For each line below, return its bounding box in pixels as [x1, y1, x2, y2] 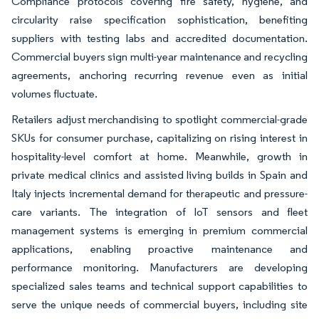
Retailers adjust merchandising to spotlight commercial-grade [11, 112, 308, 126]
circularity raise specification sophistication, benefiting [11, 12, 308, 26]
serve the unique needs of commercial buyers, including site [11, 297, 308, 311]
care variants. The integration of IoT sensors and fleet [11, 204, 308, 219]
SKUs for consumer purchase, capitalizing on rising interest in [11, 130, 308, 145]
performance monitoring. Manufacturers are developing [11, 260, 308, 274]
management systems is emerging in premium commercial [11, 223, 308, 237]
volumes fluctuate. [11, 86, 98, 100]
